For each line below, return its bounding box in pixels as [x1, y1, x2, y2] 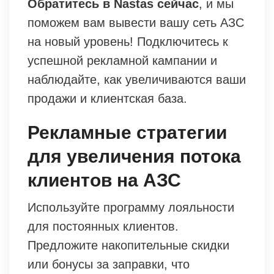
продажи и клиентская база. [28, 91, 187, 105]
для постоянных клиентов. [28, 219, 179, 233]
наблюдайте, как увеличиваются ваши [28, 72, 246, 86]
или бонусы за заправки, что [28, 257, 190, 271]
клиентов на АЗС [28, 169, 181, 190]
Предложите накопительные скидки [28, 238, 229, 252]
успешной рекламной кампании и [28, 53, 217, 67]
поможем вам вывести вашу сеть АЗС [28, 15, 244, 29]
